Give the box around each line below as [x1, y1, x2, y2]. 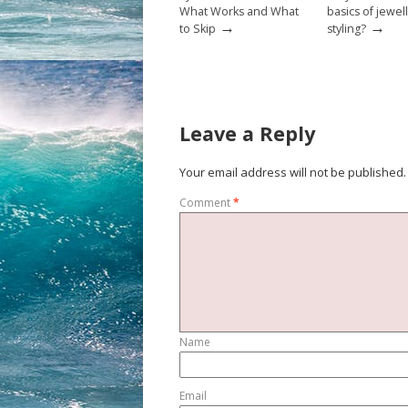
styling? [327, 20, 366, 36]
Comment [179, 194, 233, 210]
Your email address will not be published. [179, 164, 406, 180]
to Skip [179, 20, 216, 36]
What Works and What [179, 3, 299, 19]
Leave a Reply [179, 120, 315, 147]
